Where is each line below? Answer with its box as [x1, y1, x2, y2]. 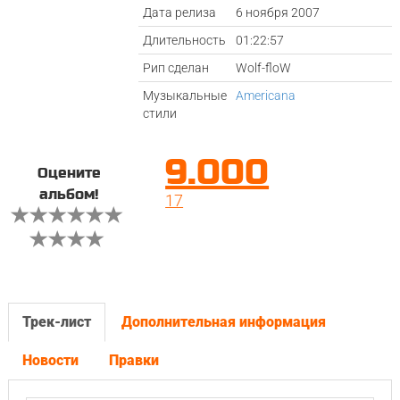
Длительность [143, 33, 227, 47]
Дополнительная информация [121, 313, 326, 330]
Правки [108, 352, 159, 369]
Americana [236, 88, 296, 103]
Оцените [37, 164, 101, 182]
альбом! [39, 186, 99, 204]
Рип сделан [143, 61, 210, 75]
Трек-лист [21, 313, 91, 330]
